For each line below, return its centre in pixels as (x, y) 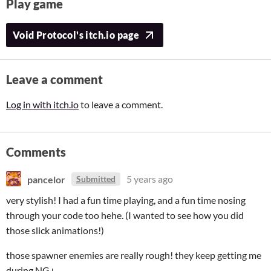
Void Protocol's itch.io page (76, 35)
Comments (36, 152)
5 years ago (150, 179)
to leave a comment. (121, 104)
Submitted (96, 179)
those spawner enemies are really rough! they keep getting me (134, 255)
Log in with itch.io (42, 104)
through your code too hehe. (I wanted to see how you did (125, 215)
